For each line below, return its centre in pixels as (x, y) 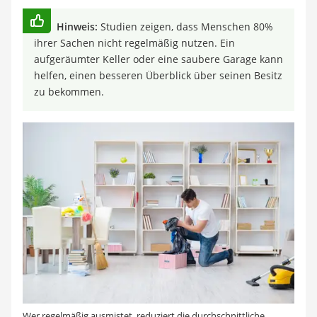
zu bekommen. (69, 92)
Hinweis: (77, 27)
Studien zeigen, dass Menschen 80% (185, 27)
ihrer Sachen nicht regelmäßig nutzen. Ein (134, 43)
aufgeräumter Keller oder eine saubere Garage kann (158, 59)
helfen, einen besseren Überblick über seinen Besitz (158, 76)
